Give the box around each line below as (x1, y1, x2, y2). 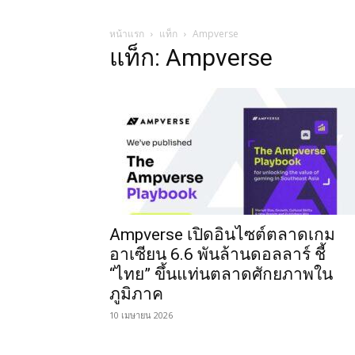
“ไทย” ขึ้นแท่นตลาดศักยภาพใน (109, 265, 333, 284)
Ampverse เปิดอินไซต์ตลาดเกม (109, 225, 335, 245)
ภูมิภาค (109, 284, 163, 304)
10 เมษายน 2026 (109, 309, 173, 322)
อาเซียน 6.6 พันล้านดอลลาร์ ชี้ (109, 245, 326, 265)
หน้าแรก (109, 27, 144, 41)
